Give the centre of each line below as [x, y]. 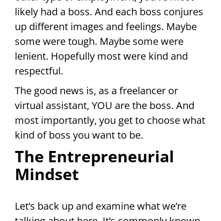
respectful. [39, 71]
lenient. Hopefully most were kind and [101, 56]
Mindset [47, 174]
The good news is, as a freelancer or [96, 91]
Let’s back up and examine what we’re [101, 206]
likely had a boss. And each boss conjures [109, 12]
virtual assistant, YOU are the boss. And [105, 106]
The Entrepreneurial [94, 156]
